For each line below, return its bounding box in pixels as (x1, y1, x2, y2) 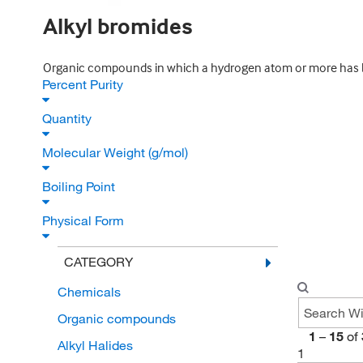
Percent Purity (42, 76, 126, 92)
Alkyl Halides (57, 337, 133, 353)
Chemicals (57, 284, 121, 300)
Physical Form (42, 212, 127, 228)
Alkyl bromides (42, 12, 193, 40)
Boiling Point (42, 178, 118, 194)
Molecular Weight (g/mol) (42, 144, 191, 160)
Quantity (42, 110, 95, 126)
